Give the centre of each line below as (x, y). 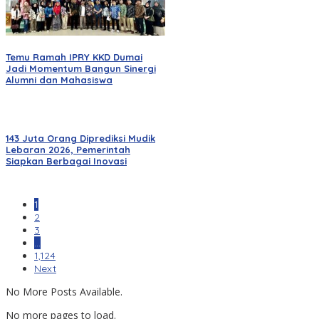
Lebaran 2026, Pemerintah (68, 150)
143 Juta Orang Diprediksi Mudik (80, 138)
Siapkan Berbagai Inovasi (66, 161)
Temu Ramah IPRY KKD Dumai (74, 57)
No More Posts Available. (64, 292)
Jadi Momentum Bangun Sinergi (81, 68)
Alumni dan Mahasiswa (59, 79)
